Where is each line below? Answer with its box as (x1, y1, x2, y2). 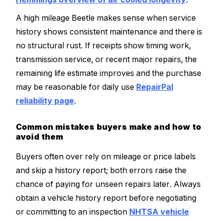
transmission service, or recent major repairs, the (16, 54, 197, 65)
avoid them (16, 132, 64, 142)
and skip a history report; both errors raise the (16, 165, 186, 176)
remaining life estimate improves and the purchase (16, 68, 201, 78)
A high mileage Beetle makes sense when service (16, 13, 196, 23)
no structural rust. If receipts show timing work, (16, 40, 191, 51)
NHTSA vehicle (129, 207, 189, 217)
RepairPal (136, 82, 173, 92)
